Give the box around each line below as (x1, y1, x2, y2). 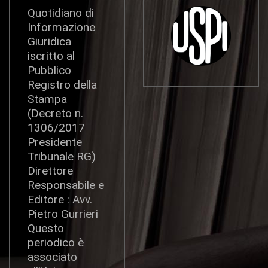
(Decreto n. (28, 106, 83, 121)
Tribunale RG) (28, 150, 96, 164)
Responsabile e (28, 178, 104, 193)
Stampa (28, 92, 67, 106)
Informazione (28, 20, 95, 35)
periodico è (28, 236, 84, 250)
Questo (28, 221, 64, 236)
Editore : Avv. (28, 193, 92, 207)
